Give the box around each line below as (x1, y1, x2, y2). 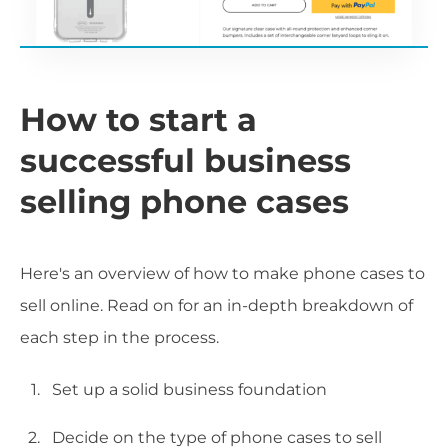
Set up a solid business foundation (52, 380, 327, 400)
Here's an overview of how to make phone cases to (20, 264, 425, 284)
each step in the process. (20, 328, 219, 348)
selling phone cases (20, 182, 349, 222)
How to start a (20, 100, 257, 140)
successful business (20, 141, 351, 181)
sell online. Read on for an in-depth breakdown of (20, 296, 413, 316)
